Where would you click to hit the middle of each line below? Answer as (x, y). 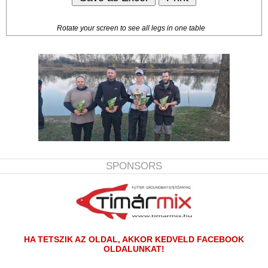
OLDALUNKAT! (134, 249)
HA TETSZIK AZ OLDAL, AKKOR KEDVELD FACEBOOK (134, 240)
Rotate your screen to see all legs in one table (131, 28)
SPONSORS (134, 166)
